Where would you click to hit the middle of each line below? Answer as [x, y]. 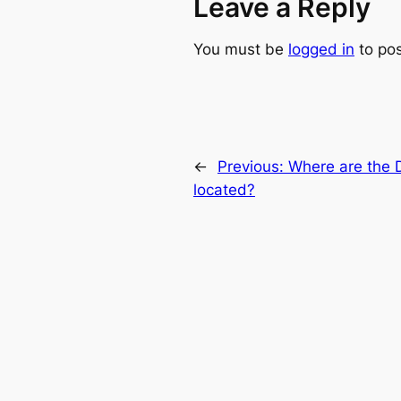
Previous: [253, 167]
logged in [321, 50]
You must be [241, 50]
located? [224, 190]
